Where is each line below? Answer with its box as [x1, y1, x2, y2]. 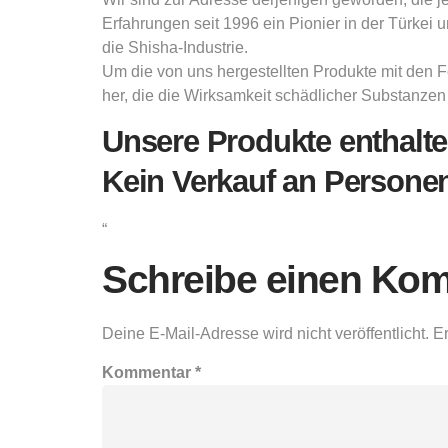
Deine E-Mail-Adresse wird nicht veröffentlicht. [102, 324, 429, 342]
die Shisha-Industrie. [102, 38, 248, 56]
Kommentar [102, 363, 195, 381]
